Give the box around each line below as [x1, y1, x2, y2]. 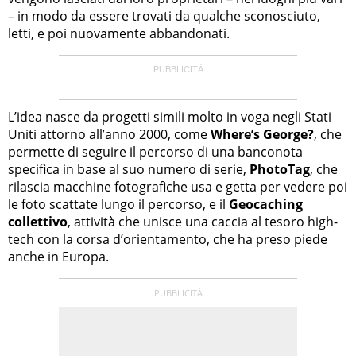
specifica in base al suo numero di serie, [8, 160, 250, 178]
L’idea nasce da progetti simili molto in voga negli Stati [8, 107, 331, 126]
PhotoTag [250, 160, 310, 178]
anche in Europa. [8, 247, 109, 265]
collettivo [8, 212, 68, 230]
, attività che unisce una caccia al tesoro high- [68, 212, 338, 230]
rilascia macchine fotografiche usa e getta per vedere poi [8, 177, 347, 195]
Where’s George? [211, 125, 314, 143]
